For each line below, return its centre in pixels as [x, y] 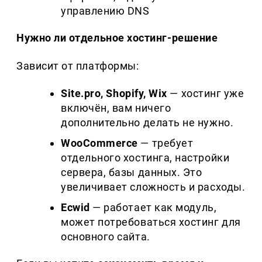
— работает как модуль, [153, 208]
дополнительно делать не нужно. [147, 123]
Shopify [125, 94]
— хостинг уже [206, 94]
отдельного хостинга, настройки [145, 158]
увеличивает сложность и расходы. [153, 187]
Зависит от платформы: [78, 66]
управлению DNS [105, 11]
